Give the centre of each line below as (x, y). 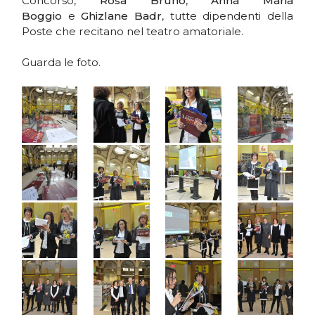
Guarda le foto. (62, 63)
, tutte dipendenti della (227, 15)
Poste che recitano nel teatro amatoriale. (133, 31)
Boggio (42, 15)
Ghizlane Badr (122, 15)
